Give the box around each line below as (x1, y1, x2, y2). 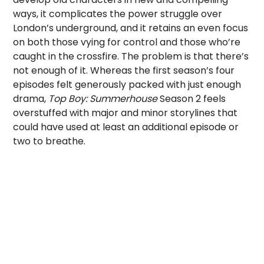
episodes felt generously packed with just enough (13, 78, 242, 91)
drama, (13, 92, 49, 105)
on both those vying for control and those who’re (13, 35, 241, 49)
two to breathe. (13, 134, 86, 148)
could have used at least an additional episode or (13, 120, 239, 134)
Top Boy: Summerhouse (48, 92, 160, 105)
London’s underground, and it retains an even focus (13, 21, 249, 35)
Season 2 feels (160, 92, 226, 105)
